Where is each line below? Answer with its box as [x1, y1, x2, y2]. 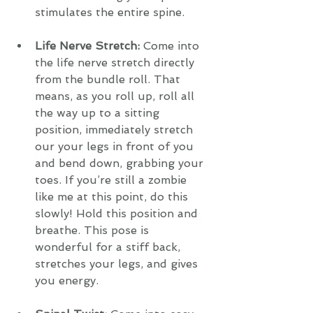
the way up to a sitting [35, 106, 163, 119]
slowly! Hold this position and [35, 207, 201, 220]
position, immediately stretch [35, 123, 196, 136]
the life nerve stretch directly [35, 56, 198, 69]
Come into [143, 39, 203, 52]
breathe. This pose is [35, 224, 152, 237]
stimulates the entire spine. [35, 6, 184, 19]
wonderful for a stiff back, [35, 240, 184, 254]
